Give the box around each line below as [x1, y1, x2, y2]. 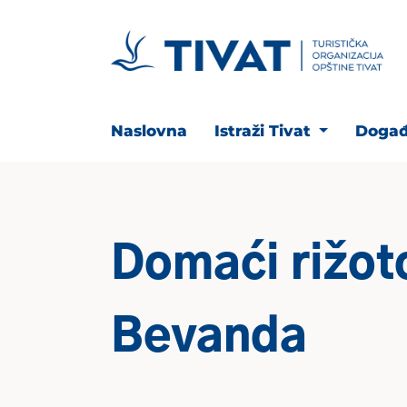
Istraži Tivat [213, 122, 315, 140]
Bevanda [111, 314, 307, 361]
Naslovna [111, 122, 187, 140]
